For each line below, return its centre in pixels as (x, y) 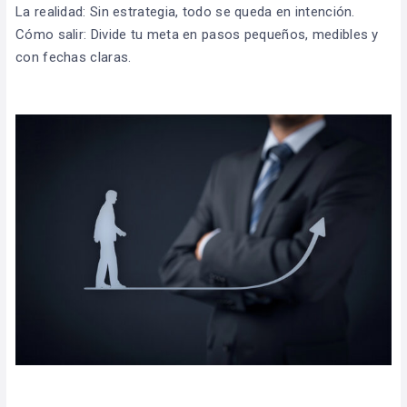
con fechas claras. (74, 58)
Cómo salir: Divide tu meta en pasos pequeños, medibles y (197, 35)
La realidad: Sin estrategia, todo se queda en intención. (185, 12)
